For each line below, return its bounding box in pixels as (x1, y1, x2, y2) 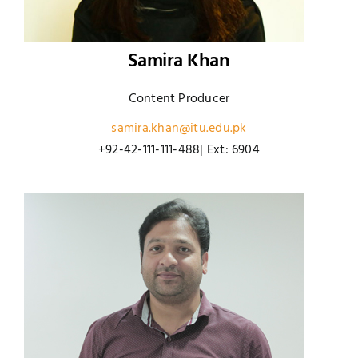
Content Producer (128, 89, 230, 110)
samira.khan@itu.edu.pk (111, 118, 247, 140)
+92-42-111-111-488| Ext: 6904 (98, 140, 260, 161)
